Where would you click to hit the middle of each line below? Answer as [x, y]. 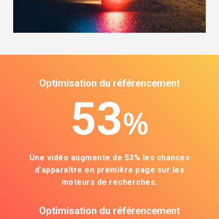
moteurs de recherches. [109, 182]
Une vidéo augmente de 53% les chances [109, 157]
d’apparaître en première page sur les [109, 170]
